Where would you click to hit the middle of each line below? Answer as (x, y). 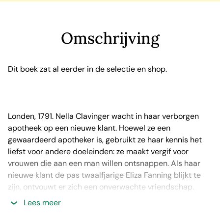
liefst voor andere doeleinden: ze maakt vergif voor (98, 151)
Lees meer (41, 203)
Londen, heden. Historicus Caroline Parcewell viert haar (107, 210)
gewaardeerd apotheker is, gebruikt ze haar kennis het (105, 140)
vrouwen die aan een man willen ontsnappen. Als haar (104, 163)
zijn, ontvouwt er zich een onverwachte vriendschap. (101, 187)
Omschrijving (110, 38)
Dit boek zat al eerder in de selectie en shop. (87, 69)
